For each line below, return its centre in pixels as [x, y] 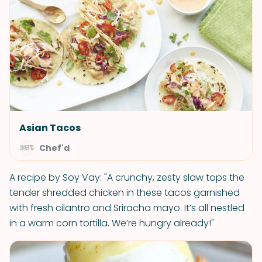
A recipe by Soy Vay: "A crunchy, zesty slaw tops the [127, 177]
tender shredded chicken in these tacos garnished [125, 193]
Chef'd [54, 148]
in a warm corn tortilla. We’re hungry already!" [112, 223]
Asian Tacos [50, 128]
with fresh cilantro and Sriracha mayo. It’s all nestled [127, 208]
